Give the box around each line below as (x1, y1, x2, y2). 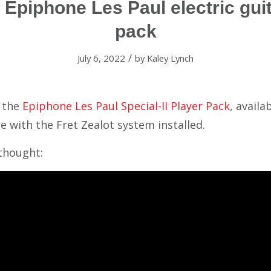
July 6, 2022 (77, 51, 125, 64)
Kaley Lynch (147, 51, 194, 64)
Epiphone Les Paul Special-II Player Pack (22, 98, 230, 113)
